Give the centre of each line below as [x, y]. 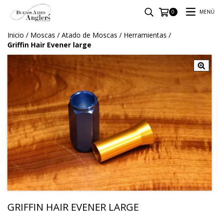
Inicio [16, 35]
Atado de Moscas [89, 35]
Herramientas [145, 35]
